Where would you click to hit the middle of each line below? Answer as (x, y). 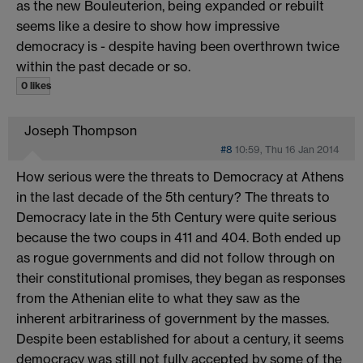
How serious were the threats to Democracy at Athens (180, 176)
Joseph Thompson (81, 130)
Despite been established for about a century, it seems (180, 338)
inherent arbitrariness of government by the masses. (173, 318)
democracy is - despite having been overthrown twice (178, 46)
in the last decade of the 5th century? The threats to (173, 196)
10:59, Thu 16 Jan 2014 (287, 149)
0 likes (36, 85)
